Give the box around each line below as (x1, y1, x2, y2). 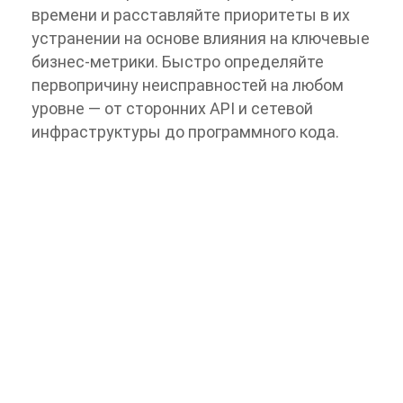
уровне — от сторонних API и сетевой (31, 98, 313, 118)
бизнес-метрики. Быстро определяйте (31, 51, 324, 71)
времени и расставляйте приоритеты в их (31, 4, 350, 24)
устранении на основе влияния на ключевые (31, 28, 370, 48)
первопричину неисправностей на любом (31, 75, 344, 94)
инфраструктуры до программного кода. (31, 121, 339, 141)
